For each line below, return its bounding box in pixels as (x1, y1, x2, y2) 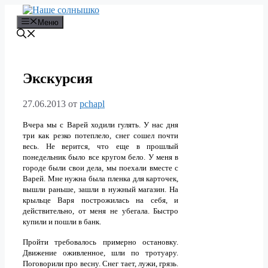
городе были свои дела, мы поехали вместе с (23, 163, 179, 173)
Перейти (4, 4, 39, 14)
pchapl (80, 99, 105, 109)
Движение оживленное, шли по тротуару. (23, 248, 179, 258)
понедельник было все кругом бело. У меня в (23, 153, 179, 162)
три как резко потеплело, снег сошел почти (23, 131, 179, 141)
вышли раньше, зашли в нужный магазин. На (23, 185, 179, 194)
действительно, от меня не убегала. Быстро (23, 206, 179, 216)
